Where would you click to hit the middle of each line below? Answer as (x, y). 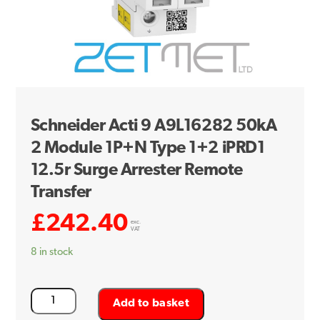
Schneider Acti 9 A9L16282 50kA (154, 126)
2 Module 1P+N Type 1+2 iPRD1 (147, 148)
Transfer (61, 192)
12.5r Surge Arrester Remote (136, 170)
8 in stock (51, 252)
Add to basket (151, 304)
